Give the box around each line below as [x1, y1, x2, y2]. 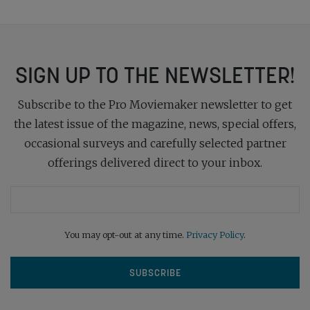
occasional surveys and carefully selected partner [24, 136, 286, 151]
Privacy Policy [186, 229, 244, 241]
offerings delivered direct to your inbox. [48, 156, 262, 170]
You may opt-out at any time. [64, 229, 186, 241]
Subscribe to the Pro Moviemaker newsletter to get [18, 98, 292, 112]
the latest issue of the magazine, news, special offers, [14, 117, 296, 131]
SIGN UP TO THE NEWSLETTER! [15, 61, 295, 90]
